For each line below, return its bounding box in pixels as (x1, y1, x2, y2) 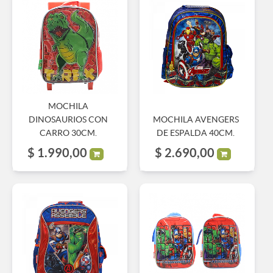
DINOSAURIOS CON (29, 114, 108, 124)
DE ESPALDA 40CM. (157, 127, 235, 138)
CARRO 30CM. (40, 127, 97, 138)
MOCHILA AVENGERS (152, 114, 239, 124)
